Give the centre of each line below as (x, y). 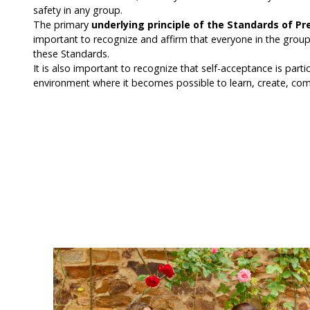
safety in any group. (78, 10)
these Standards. (71, 53)
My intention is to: (75, 196)
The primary (62, 24)
